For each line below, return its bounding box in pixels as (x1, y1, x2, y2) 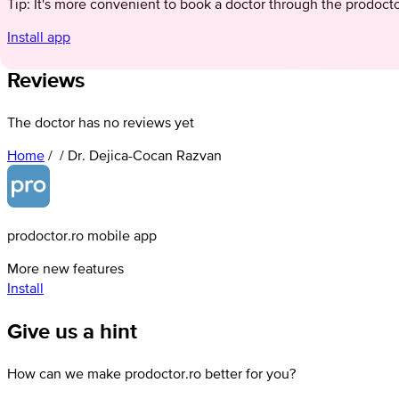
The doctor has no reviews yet (7, 113, 194, 130)
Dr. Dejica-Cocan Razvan (68, 146, 222, 163)
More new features (7, 259, 124, 276)
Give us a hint (7, 314, 137, 346)
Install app (7, 28, 70, 45)
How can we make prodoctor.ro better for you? (7, 364, 296, 381)
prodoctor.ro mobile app (7, 226, 157, 243)
